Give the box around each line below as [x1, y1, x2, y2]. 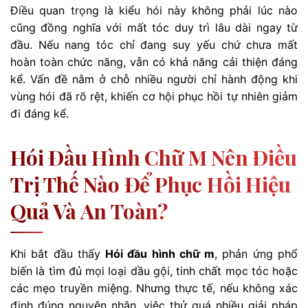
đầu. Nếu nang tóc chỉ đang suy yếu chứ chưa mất [10, 38, 298, 52]
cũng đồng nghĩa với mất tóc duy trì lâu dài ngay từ [10, 21, 298, 35]
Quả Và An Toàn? [10, 197, 168, 225]
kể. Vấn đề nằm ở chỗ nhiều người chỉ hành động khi [10, 72, 298, 87]
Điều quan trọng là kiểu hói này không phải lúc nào [10, 3, 298, 18]
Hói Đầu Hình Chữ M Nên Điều [10, 144, 297, 172]
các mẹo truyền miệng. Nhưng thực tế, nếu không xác [10, 281, 298, 296]
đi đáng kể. [10, 107, 69, 121]
